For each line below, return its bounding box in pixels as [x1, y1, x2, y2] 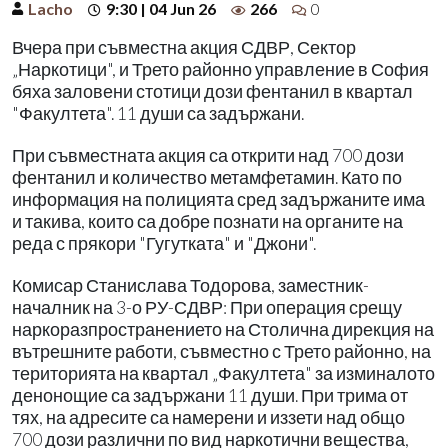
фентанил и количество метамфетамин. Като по [12, 166, 402, 188]
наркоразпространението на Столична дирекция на [12, 318, 434, 340]
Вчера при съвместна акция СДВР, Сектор [12, 36, 356, 58]
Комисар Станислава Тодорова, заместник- [12, 274, 369, 296]
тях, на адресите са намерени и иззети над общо [12, 406, 405, 428]
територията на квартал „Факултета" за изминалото [12, 362, 435, 384]
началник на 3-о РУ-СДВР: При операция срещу [12, 296, 402, 318]
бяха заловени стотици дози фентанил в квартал [12, 80, 413, 102]
